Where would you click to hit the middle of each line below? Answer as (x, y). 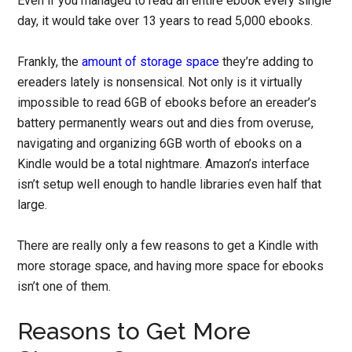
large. (33, 204)
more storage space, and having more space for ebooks (171, 266)
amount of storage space (151, 61)
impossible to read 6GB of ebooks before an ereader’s (167, 102)
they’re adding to (267, 61)
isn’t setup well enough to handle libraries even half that (170, 184)
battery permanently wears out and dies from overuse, (166, 123)
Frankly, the (50, 61)
